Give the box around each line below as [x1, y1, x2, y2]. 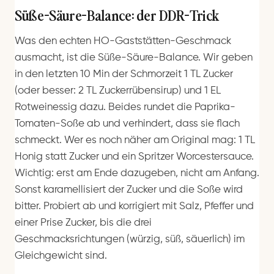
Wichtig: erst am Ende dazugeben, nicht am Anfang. [15, 168, 259, 179]
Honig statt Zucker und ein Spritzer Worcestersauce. [15, 152, 254, 163]
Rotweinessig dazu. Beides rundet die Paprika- [15, 102, 235, 113]
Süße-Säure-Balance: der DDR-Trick [15, 5, 220, 25]
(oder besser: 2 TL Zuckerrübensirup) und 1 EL [15, 86, 221, 97]
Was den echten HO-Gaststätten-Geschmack [15, 36, 231, 47]
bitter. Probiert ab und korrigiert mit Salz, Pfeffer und [15, 201, 254, 212]
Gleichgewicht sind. [15, 251, 107, 262]
